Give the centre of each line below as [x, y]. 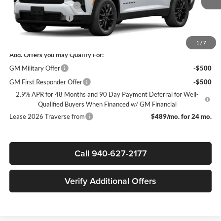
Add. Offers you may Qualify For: [56, 55]
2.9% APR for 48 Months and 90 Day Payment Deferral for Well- [107, 94]
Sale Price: [24, 31]
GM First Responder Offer [46, 82]
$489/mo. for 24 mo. [182, 116]
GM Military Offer [35, 68]
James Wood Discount [41, 5]
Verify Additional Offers [110, 181]
